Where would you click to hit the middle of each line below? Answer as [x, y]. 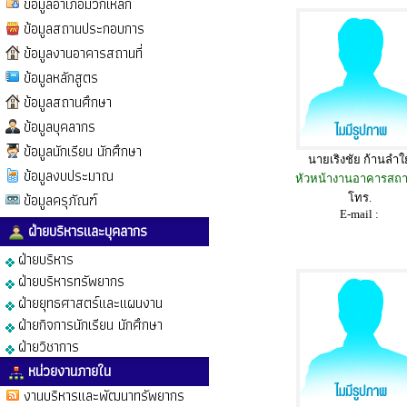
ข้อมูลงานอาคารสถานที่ [83, 53]
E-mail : [359, 214]
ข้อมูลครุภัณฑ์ [60, 200]
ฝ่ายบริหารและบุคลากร [85, 231]
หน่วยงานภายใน [67, 371]
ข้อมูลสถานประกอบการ [84, 29]
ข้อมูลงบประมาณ [69, 176]
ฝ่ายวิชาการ [47, 347]
